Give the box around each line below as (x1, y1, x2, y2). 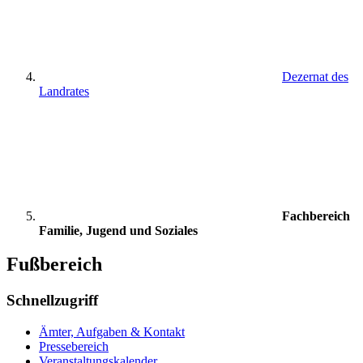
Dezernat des (282, 69, 348, 83)
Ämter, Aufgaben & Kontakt (39, 325, 185, 340)
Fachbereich (282, 208, 350, 223)
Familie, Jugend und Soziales (39, 223, 198, 237)
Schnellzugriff (6, 292, 98, 310)
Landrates (39, 83, 89, 98)
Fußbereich (6, 254, 102, 275)
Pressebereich (39, 340, 109, 354)
